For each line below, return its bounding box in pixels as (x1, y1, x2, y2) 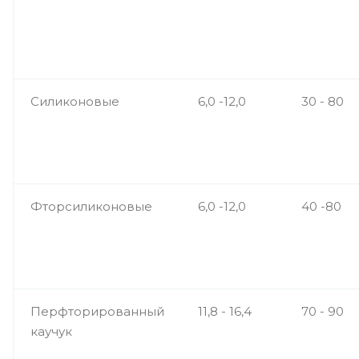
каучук (30, 324, 72, 339)
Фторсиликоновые (30, 199, 152, 214)
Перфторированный (30, 304, 164, 319)
